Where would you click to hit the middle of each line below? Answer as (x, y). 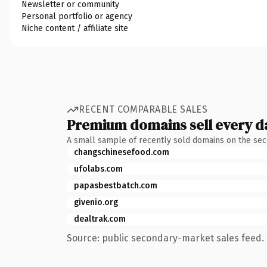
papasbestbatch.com (116, 185)
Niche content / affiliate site (75, 28)
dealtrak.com (100, 219)
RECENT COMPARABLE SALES (143, 109)
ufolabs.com (98, 169)
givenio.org (96, 202)
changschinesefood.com (122, 152)
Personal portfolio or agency (77, 16)
